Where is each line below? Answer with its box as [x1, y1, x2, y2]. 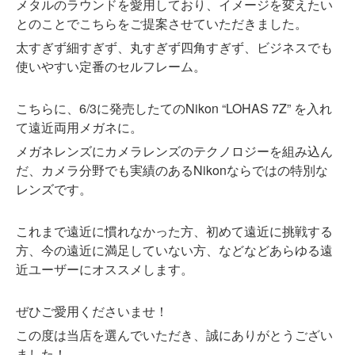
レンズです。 [16, 180, 92, 199]
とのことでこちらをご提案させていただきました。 [16, 14, 307, 33]
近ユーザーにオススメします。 [16, 260, 193, 279]
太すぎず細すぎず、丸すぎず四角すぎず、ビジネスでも [16, 38, 333, 57]
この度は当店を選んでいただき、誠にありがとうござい [16, 326, 333, 345]
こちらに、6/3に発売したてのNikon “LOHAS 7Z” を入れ [16, 99, 332, 118]
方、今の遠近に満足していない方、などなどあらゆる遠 [16, 241, 333, 260]
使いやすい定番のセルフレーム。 [16, 57, 206, 76]
